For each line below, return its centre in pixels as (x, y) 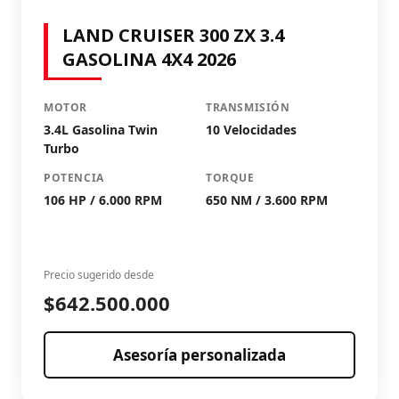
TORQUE (230, 177)
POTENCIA (74, 177)
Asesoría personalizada (199, 354)
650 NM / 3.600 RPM (267, 199)
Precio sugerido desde (99, 274)
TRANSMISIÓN (248, 107)
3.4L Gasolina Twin (101, 129)
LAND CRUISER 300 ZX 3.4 (173, 35)
